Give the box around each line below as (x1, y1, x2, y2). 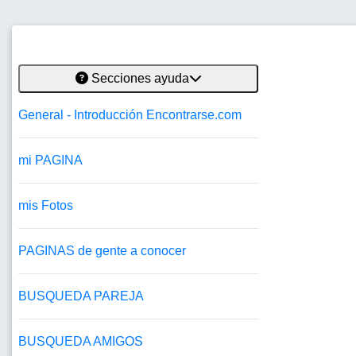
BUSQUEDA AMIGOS (18, 335, 143, 349)
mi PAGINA (18, 153, 83, 168)
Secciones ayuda (91, 72, 189, 86)
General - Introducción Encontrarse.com (18, 108, 242, 122)
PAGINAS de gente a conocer (18, 244, 186, 258)
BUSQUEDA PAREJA (18, 289, 144, 304)
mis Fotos (18, 199, 73, 213)
